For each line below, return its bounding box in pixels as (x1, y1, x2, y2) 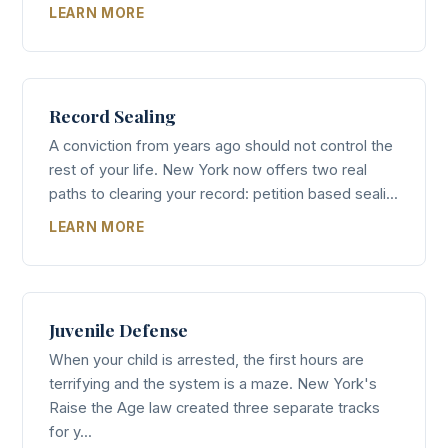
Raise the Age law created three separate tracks (49, 398, 380, 417)
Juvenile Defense (49, 317, 188, 341)
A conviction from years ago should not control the (49, 137, 393, 156)
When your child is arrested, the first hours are (49, 350, 364, 369)
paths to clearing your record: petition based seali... (49, 185, 398, 204)
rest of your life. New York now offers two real (49, 161, 367, 180)
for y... (49, 422, 92, 441)
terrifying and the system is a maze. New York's (49, 374, 377, 393)
